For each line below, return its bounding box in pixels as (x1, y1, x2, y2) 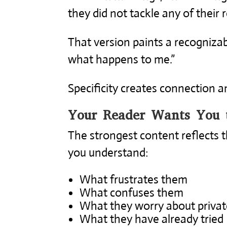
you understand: (68, 145, 149, 160)
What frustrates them (80, 172, 188, 187)
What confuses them (80, 185, 184, 200)
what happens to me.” (68, 52, 175, 67)
